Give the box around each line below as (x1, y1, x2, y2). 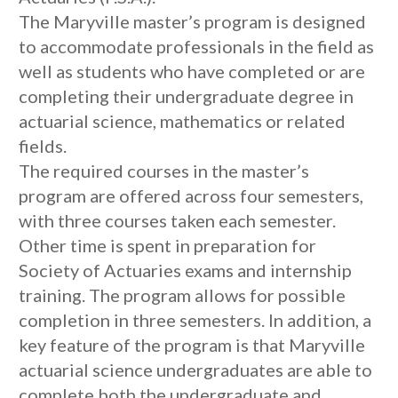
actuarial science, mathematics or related (19, 110, 346, 131)
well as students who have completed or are (19, 60, 365, 82)
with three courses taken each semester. (19, 210, 336, 231)
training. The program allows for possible (19, 284, 346, 306)
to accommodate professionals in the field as (19, 36, 374, 57)
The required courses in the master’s (19, 160, 309, 181)
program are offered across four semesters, (19, 185, 363, 206)
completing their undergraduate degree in (19, 85, 354, 107)
